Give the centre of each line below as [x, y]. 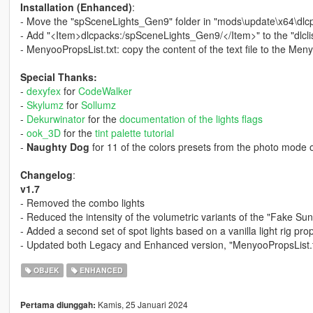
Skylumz [45, 105]
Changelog [46, 175]
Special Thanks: [58, 77]
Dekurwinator [56, 119]
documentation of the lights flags [191, 119]
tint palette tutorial [134, 133]
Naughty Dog [58, 147]
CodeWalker [105, 91]
